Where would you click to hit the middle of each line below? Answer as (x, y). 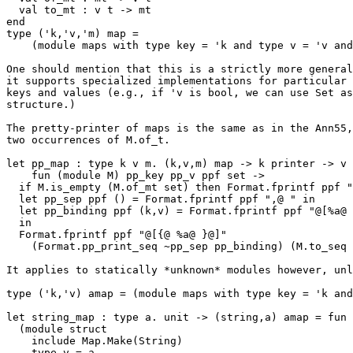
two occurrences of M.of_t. (88, 140)
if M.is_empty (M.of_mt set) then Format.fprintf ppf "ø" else (13, 187)
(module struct (13, 329)
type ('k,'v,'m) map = (76, 33)
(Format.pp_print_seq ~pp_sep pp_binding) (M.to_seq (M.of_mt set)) (19, 246)
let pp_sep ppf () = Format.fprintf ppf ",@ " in (13, 199)
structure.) (41, 104)
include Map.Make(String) (19, 341)
